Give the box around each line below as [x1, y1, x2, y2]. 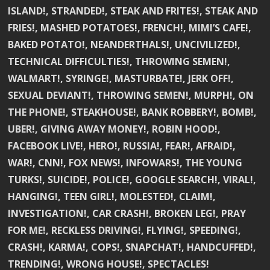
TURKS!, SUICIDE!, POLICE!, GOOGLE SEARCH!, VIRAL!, [8, 173, 257, 187]
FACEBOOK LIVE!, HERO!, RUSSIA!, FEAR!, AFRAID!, [8, 139, 236, 153]
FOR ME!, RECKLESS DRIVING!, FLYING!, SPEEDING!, [8, 224, 242, 237]
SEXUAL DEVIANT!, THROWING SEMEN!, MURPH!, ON [8, 89, 254, 102]
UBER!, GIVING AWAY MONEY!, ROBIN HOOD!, [8, 122, 221, 136]
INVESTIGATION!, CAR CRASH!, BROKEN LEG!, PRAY [8, 207, 246, 221]
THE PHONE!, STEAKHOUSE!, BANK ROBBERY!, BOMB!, [8, 105, 257, 119]
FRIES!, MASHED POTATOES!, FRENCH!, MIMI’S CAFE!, [8, 21, 252, 35]
